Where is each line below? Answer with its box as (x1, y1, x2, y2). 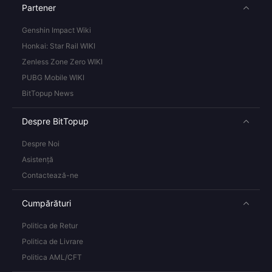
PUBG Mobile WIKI (22, 73, 84, 83)
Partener (22, 2, 56, 13)
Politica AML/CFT (22, 253, 82, 262)
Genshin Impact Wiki (22, 25, 91, 35)
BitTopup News (22, 89, 73, 98)
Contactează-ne (22, 171, 78, 180)
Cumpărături (22, 198, 71, 209)
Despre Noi (22, 139, 59, 149)
